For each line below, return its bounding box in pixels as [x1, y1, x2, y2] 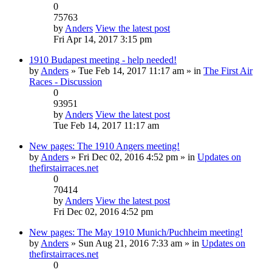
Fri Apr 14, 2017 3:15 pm [53, 33, 152, 44]
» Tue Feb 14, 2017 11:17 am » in [69, 65, 203, 76]
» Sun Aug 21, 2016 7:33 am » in [69, 237, 202, 248]
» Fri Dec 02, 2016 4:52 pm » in [69, 151, 197, 162]
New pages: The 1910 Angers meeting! [29, 140, 180, 151]
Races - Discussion [29, 76, 102, 87]
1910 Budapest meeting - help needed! [29, 54, 177, 65]
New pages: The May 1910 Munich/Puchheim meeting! [29, 226, 243, 237]
